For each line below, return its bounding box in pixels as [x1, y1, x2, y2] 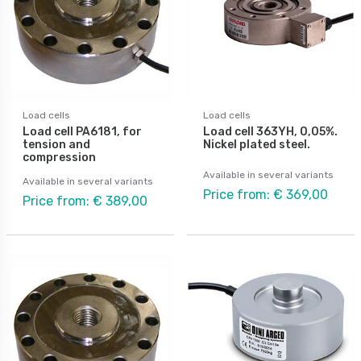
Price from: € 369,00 [203, 186, 328, 202]
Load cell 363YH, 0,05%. [203, 124, 338, 139]
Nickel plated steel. [203, 137, 310, 151]
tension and [23, 137, 90, 151]
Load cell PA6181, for [23, 124, 142, 139]
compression [23, 150, 96, 164]
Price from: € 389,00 [23, 193, 147, 209]
